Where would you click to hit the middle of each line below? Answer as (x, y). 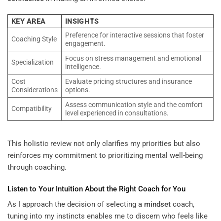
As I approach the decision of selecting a (76, 204)
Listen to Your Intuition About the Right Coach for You (96, 189)
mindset (157, 204)
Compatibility (31, 108)
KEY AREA (28, 21)
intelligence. (83, 66)
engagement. (85, 43)
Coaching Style (34, 39)
